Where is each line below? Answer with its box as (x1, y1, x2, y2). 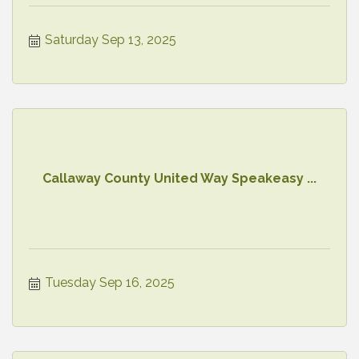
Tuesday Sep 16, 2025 (45, 274, 175, 290)
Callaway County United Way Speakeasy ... (42, 171, 317, 187)
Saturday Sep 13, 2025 (45, 31, 176, 47)
